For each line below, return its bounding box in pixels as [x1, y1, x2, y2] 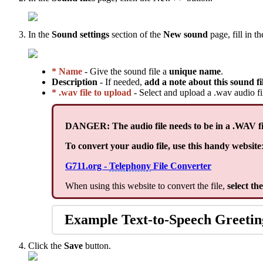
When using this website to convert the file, [65, 181, 227, 191]
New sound [163, 29, 208, 40]
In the [28, 29, 52, 40]
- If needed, [97, 77, 144, 87]
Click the [28, 241, 64, 251]
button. [85, 241, 111, 251]
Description [52, 77, 97, 87]
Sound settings [52, 29, 109, 40]
